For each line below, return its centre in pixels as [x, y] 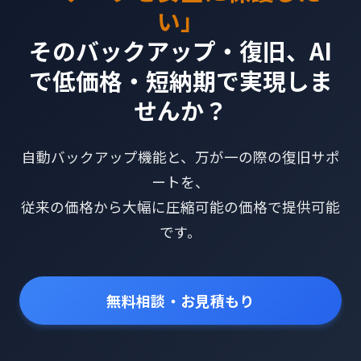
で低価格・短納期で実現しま [180, 80]
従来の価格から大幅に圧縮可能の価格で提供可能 [180, 207]
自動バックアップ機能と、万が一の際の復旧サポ [180, 157]
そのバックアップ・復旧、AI [180, 50]
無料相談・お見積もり [180, 301]
